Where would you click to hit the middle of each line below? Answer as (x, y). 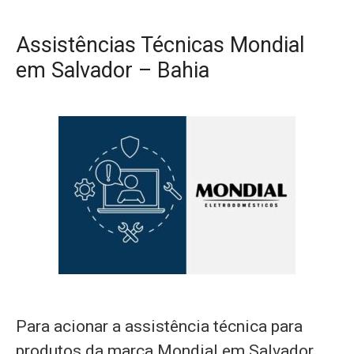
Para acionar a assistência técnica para (159, 326)
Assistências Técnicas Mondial (160, 45)
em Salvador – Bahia (113, 70)
